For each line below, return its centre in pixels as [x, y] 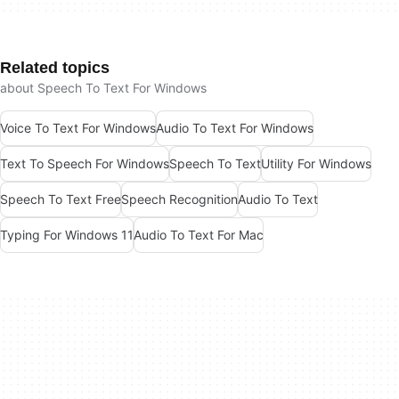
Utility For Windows [316, 164]
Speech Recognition [179, 199]
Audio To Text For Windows [235, 128]
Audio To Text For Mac [199, 235]
